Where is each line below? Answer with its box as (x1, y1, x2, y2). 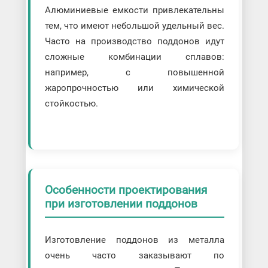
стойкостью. (44, 98, 98, 109)
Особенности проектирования (44, 183, 207, 197)
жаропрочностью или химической (44, 83, 225, 94)
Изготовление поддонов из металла (44, 234, 225, 245)
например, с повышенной (44, 67, 225, 78)
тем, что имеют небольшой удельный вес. (44, 20, 225, 32)
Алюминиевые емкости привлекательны (44, 5, 225, 16)
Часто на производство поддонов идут (44, 36, 225, 47)
